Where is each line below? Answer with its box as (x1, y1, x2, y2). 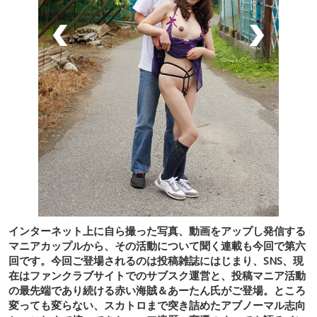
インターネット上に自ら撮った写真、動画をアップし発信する (8, 223, 306, 238)
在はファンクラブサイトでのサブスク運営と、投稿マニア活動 (8, 267, 306, 282)
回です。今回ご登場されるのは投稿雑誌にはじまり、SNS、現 (8, 253, 304, 267)
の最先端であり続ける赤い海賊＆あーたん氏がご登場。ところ (8, 282, 306, 297)
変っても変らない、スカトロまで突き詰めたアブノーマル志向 (8, 297, 306, 312)
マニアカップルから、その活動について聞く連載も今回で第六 (8, 238, 306, 253)
